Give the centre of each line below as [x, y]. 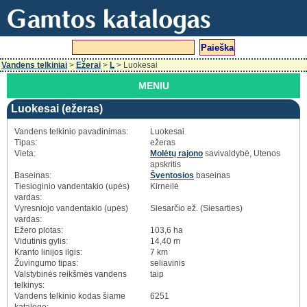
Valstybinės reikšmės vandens [71, 274]
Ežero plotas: [39, 230]
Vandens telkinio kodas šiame [70, 296]
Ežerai [88, 65]
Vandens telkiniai [34, 65]
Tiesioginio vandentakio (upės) [72, 186]
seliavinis [168, 263]
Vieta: [25, 153]
